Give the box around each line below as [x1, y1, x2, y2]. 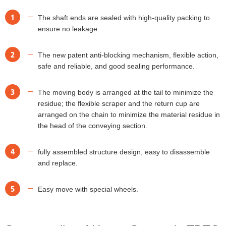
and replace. [38, 158, 78, 167]
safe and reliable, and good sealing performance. [38, 62, 195, 70]
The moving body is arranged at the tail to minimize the [38, 88, 213, 96]
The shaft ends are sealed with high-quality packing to [38, 13, 210, 22]
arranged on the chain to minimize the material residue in [38, 110, 220, 119]
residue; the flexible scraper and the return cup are [38, 99, 200, 107]
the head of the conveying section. [38, 121, 147, 130]
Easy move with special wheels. [38, 185, 138, 193]
